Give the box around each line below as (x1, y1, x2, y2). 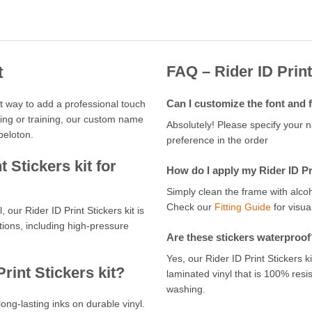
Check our (166, 201, 214, 212)
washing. (166, 283, 205, 295)
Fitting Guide (214, 201, 271, 212)
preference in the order (166, 135, 268, 146)
